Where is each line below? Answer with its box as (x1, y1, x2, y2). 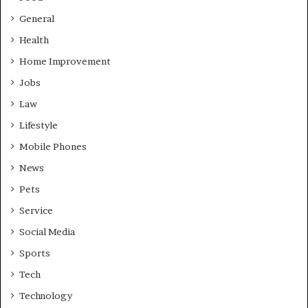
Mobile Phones (19, 141, 87, 153)
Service (19, 205, 53, 217)
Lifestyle (19, 120, 58, 131)
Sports (19, 247, 50, 259)
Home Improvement (19, 56, 111, 67)
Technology (19, 290, 72, 302)
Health (19, 34, 49, 46)
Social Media (19, 226, 75, 238)
